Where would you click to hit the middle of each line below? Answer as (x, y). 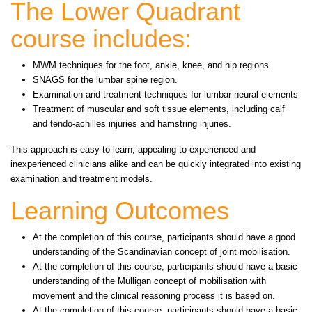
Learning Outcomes (120, 211)
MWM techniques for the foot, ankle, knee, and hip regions (151, 65)
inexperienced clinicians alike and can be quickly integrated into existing (156, 164)
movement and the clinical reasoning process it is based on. (154, 296)
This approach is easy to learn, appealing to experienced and (133, 150)
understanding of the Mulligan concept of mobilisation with (149, 281)
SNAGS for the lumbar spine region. (107, 80)
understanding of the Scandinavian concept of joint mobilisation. (162, 252)
